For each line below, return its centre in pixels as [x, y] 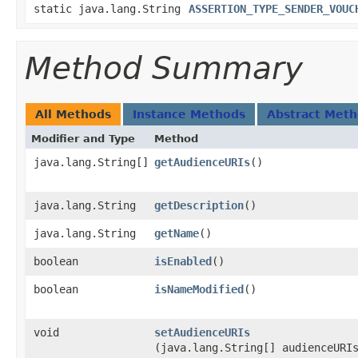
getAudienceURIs [202, 162]
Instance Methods [189, 114]
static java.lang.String [107, 9]
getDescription [199, 205]
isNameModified [199, 289]
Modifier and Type [83, 139]
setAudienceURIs [202, 332]
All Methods [73, 114]
